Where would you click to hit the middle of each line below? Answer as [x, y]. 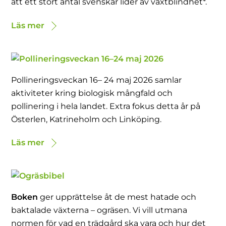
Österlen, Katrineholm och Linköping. [87, 119]
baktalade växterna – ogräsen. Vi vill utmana [99, 210]
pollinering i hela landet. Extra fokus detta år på [106, 106]
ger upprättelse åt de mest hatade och [117, 197]
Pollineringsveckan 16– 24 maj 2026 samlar [97, 80]
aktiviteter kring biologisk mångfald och [92, 93]
